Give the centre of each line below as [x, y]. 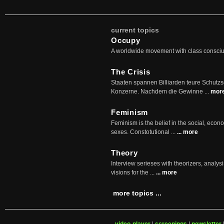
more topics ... [137, 193]
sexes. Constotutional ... [144, 132]
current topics [135, 30]
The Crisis [131, 72]
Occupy [126, 40]
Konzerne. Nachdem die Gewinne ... [161, 91]
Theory [124, 153]
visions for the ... [133, 172]
